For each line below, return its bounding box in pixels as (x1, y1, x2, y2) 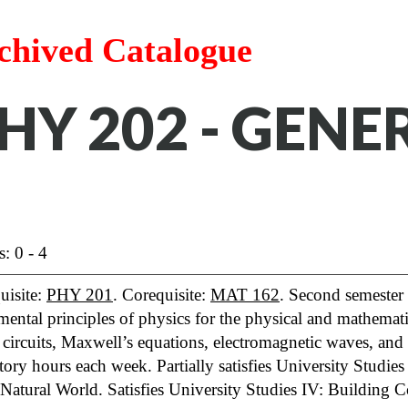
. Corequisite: (113, 285, 210, 304)
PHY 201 (46, 285, 113, 304)
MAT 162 (210, 285, 280, 304)
